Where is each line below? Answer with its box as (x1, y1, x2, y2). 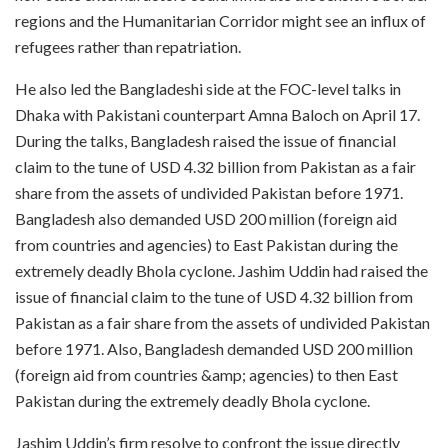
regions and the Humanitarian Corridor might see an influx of (15, 10, 426, 30)
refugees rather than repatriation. (15, 36, 241, 56)
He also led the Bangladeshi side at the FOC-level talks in (15, 78, 401, 98)
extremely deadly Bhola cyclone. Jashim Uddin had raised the (15, 260, 428, 280)
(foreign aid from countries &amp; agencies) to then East (15, 364, 398, 384)
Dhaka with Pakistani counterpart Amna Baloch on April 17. (15, 104, 420, 124)
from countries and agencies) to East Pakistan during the (15, 234, 398, 254)
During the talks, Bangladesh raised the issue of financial (15, 130, 396, 150)
